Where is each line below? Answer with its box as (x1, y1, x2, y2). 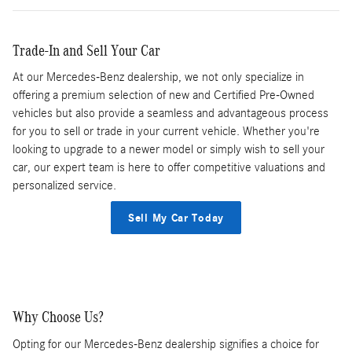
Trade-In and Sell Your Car (13, 41, 160, 59)
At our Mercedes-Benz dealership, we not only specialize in (13, 70, 304, 85)
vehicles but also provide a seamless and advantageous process (13, 106, 328, 121)
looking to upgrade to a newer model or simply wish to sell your (13, 142, 324, 157)
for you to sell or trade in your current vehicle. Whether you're (13, 124, 320, 139)
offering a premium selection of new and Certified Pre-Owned (13, 88, 314, 103)
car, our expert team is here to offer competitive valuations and (13, 160, 325, 175)
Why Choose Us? (13, 308, 104, 326)
